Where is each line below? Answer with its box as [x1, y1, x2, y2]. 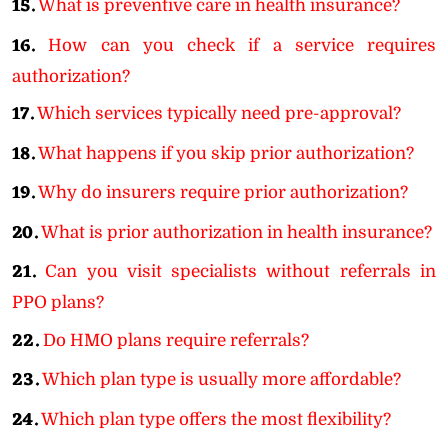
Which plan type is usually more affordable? [42, 370, 401, 389]
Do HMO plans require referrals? [43, 330, 309, 350]
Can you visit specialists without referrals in [45, 262, 437, 281]
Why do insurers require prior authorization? [38, 183, 408, 202]
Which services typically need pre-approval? [37, 104, 401, 123]
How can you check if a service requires [48, 35, 436, 55]
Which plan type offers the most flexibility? [41, 409, 391, 429]
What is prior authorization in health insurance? [41, 222, 432, 242]
